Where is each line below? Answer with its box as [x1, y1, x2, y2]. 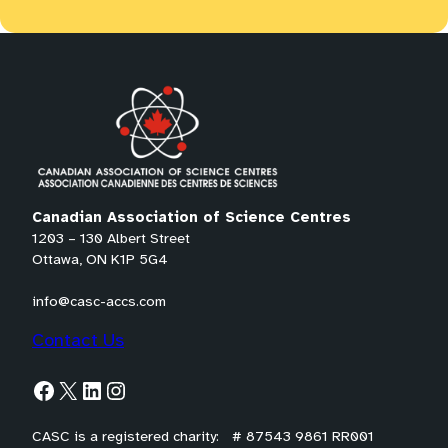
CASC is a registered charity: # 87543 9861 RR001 [32, 429, 374, 446]
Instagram [103, 376, 123, 402]
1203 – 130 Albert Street [32, 231, 190, 248]
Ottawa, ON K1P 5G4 [32, 252, 168, 269]
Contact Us [32, 331, 124, 352]
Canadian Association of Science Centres [32, 210, 351, 227]
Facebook [31, 376, 43, 402]
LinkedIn [79, 376, 93, 402]
